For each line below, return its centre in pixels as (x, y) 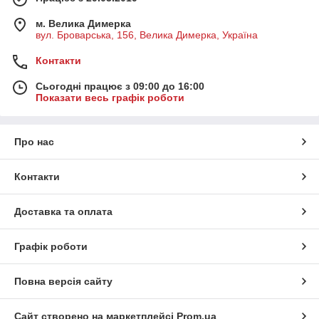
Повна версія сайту (63, 281)
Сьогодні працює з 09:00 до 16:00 (120, 86)
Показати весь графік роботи (110, 97)
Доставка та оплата (63, 211)
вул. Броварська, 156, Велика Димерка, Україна (147, 35)
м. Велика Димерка (83, 23)
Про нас (34, 141)
